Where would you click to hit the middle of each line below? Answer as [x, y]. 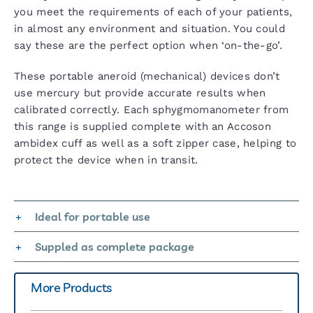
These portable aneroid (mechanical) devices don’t [147, 76]
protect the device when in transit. [106, 160]
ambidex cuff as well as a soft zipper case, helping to [155, 143]
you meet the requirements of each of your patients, [153, 12]
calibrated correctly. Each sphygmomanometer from [152, 109]
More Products [71, 287]
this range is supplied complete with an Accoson [143, 126]
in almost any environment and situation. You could [150, 28]
